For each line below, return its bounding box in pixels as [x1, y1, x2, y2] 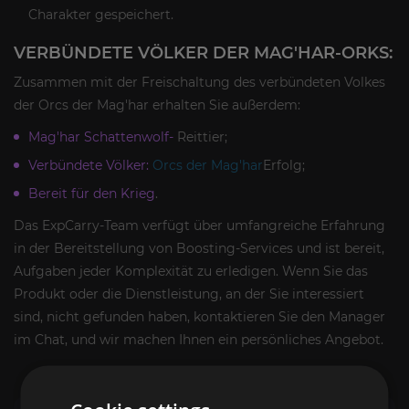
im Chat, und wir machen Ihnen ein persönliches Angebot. [14, 330, 383, 348]
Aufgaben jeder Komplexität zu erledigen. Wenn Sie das [14, 262, 368, 279]
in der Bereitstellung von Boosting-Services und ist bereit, [14, 239, 384, 257]
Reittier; [173, 128, 227, 145]
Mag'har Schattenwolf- [28, 128, 173, 145]
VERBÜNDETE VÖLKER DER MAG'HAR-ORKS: [14, 42, 393, 63]
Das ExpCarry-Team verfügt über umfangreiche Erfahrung [14, 216, 385, 234]
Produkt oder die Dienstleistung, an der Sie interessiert [14, 285, 364, 302]
